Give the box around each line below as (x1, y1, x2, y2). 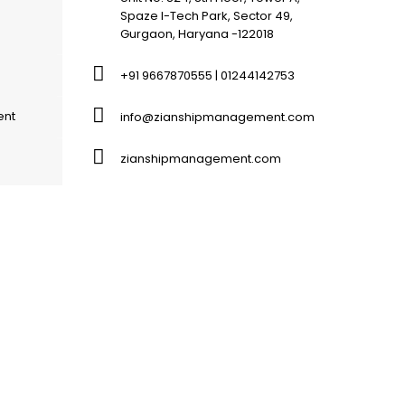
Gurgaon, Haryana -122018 (120, 25, 274, 42)
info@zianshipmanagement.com (120, 108, 315, 126)
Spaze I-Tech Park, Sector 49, (120, 7, 293, 24)
